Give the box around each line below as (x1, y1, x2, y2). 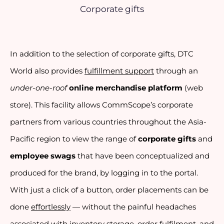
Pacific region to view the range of (10, 134, 138, 144)
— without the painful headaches (70, 202, 196, 212)
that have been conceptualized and (75, 151, 209, 161)
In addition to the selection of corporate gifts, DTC (10, 49, 193, 59)
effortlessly (31, 202, 70, 212)
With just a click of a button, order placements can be (10, 185, 208, 195)
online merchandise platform (69, 83, 182, 93)
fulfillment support (84, 66, 154, 76)
